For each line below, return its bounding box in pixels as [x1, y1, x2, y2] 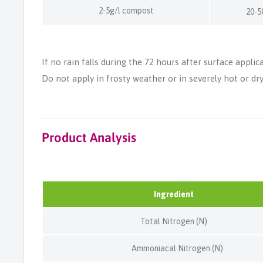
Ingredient [154, 189, 194, 199]
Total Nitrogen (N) [140, 216, 207, 226]
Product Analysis [42, 129, 136, 145]
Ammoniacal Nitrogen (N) [124, 243, 223, 253]
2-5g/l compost [98, 5, 154, 15]
